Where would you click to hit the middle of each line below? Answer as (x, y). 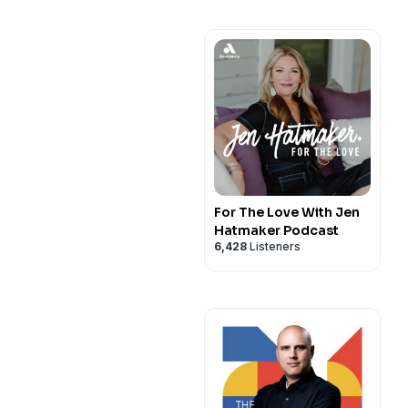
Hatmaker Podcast (276, 230)
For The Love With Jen (287, 212)
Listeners (274, 246)
